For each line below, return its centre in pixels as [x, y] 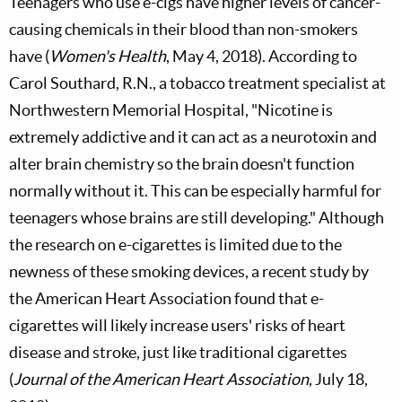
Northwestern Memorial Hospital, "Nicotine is [171, 110]
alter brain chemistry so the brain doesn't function [182, 164]
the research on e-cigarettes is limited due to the [175, 245]
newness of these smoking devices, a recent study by [189, 271]
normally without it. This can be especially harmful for [195, 191]
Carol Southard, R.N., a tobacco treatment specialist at [197, 83]
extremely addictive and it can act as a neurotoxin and [193, 137]
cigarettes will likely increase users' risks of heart [177, 325]
